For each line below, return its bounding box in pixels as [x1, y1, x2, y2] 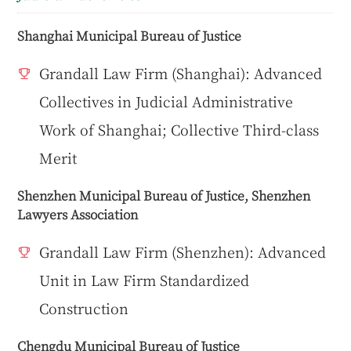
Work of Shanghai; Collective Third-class [39, 119, 320, 140]
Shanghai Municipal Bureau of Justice [17, 26, 242, 45]
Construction [39, 298, 129, 319]
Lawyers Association [17, 204, 139, 224]
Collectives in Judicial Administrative [39, 91, 294, 112]
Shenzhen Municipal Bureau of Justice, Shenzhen [17, 186, 311, 205]
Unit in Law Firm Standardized [39, 270, 250, 291]
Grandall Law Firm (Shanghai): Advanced [39, 63, 323, 84]
